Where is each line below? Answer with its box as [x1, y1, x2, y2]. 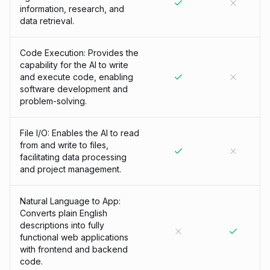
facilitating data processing [20, 152, 127, 162]
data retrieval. [20, 16, 74, 26]
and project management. [20, 164, 121, 174]
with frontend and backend [20, 244, 128, 254]
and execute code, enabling [20, 72, 133, 82]
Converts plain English [20, 208, 107, 218]
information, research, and [20, 4, 124, 14]
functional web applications [20, 232, 128, 242]
